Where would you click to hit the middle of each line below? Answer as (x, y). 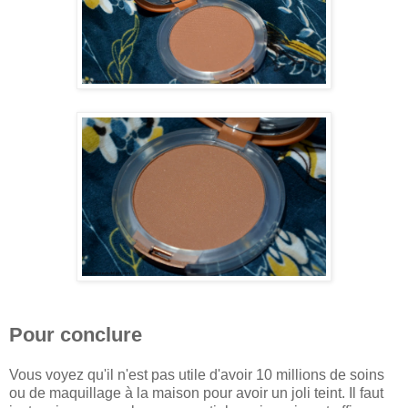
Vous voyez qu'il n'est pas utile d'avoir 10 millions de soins (197, 375)
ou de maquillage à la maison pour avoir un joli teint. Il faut (196, 393)
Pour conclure (76, 335)
